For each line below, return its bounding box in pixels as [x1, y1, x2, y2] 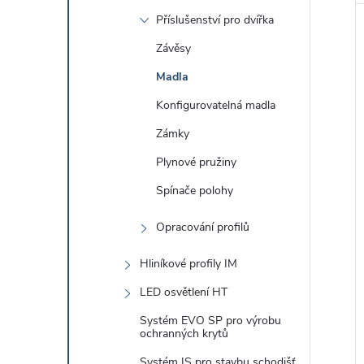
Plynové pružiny [156, 154, 236, 170]
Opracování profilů [156, 219, 249, 235]
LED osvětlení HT [140, 284, 227, 300]
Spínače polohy [156, 183, 233, 198]
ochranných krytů [140, 326, 228, 341]
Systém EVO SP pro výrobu [140, 313, 281, 328]
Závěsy [156, 41, 191, 56]
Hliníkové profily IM [140, 256, 237, 271]
